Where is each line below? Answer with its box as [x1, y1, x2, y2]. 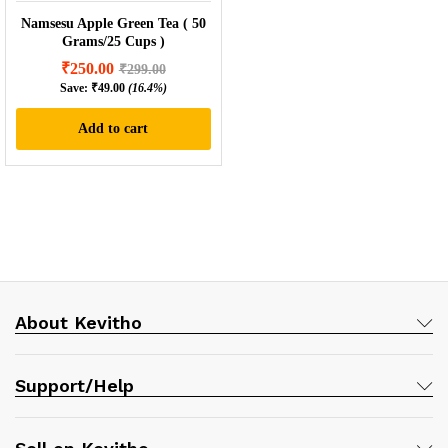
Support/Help [15, 375, 134, 397]
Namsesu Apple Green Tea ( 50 [20, 16, 206, 32]
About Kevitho [15, 312, 142, 334]
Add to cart [78, 121, 149, 137]
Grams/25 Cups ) [61, 34, 165, 50]
